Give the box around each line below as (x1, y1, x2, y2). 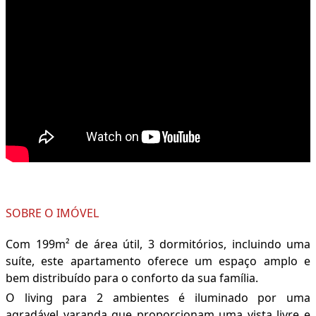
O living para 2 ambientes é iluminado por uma (6, 290, 310, 306)
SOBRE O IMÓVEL (6, 205, 99, 221)
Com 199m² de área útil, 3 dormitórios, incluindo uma (6, 236, 310, 253)
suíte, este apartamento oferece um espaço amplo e (6, 253, 310, 269)
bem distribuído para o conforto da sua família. (6, 270, 258, 286)
